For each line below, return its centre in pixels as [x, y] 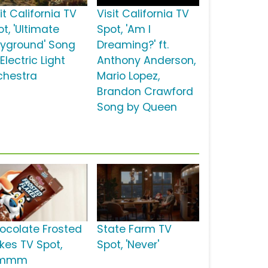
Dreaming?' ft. [133, 45]
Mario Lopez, [128, 76]
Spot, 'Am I [124, 30]
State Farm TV [134, 229]
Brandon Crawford [145, 92]
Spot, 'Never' [128, 245]
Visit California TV [143, 14]
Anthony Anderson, [146, 61]
